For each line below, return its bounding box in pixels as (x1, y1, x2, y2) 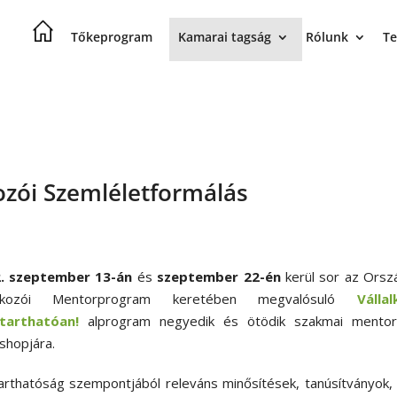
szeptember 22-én (157, 268, 281, 286)
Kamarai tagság (177, 28, 271, 45)
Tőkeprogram (70, 28, 152, 45)
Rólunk (305, 28, 348, 45)
